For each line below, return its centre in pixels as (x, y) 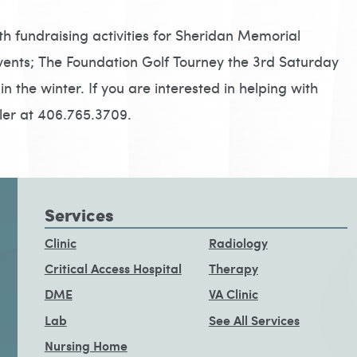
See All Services (254, 320)
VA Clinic (233, 294)
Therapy (233, 268)
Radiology (238, 242)
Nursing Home (86, 345)
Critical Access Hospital (113, 268)
